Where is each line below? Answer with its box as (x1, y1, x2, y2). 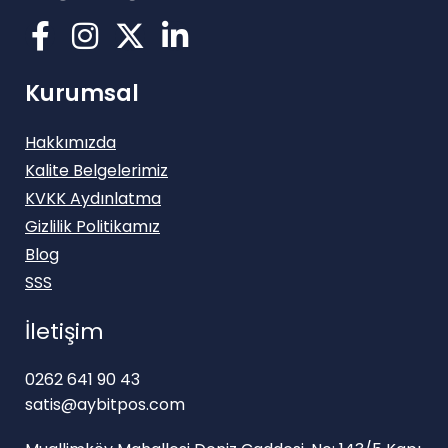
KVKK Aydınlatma (25, 187, 161, 211)
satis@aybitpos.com (25, 393, 185, 417)
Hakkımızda (25, 131, 116, 155)
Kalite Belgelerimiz (25, 159, 168, 183)
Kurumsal (25, 78, 139, 110)
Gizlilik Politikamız (25, 215, 160, 239)
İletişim (25, 316, 104, 348)
